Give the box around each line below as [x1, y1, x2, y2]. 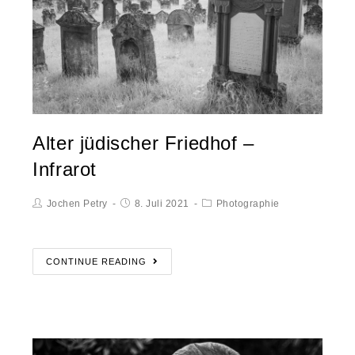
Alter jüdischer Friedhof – [32, 132, 254, 154]
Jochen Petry [46, 197, 108, 209]
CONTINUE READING [46, 256, 147, 266]
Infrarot [32, 158, 97, 180]
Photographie [216, 197, 280, 209]
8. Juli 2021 [134, 197, 189, 209]
